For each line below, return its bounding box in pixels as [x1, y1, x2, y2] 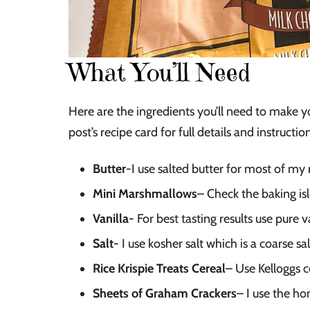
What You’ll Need [69, 57, 250, 89]
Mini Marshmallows [93, 186, 197, 202]
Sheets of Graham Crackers [93, 286, 237, 302]
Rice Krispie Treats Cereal [93, 261, 226, 277]
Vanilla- [93, 211, 134, 227]
